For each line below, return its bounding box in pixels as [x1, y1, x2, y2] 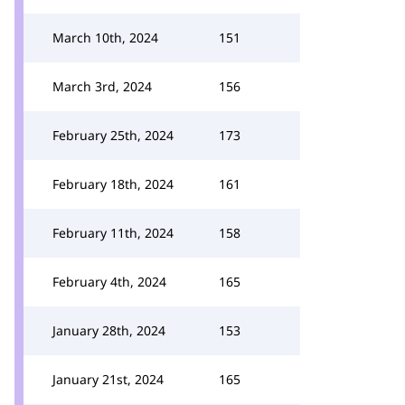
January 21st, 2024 [52, 371, 164, 388]
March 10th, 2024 [52, 29, 158, 46]
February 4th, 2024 [52, 273, 166, 290]
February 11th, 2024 [52, 224, 174, 241]
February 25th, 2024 [52, 127, 174, 144]
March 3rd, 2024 [52, 78, 152, 95]
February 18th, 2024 [52, 175, 174, 193]
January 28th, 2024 [52, 322, 165, 339]
